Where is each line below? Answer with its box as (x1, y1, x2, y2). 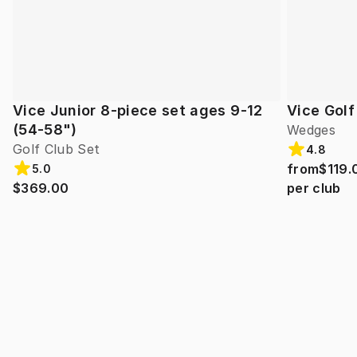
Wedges (287, 122, 336, 139)
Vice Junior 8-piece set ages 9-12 (13, 102, 263, 120)
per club (287, 180, 341, 197)
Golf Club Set (13, 141, 100, 158)
